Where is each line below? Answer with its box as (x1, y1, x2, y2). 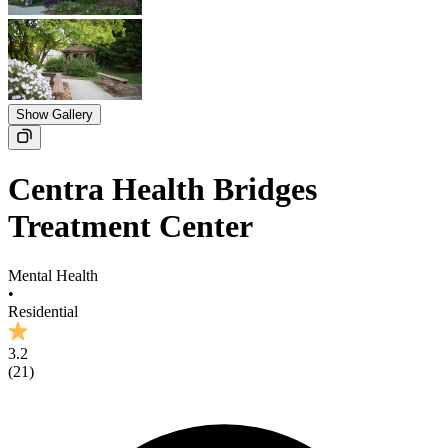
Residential (8, 302, 78, 320)
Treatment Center (8, 208, 253, 245)
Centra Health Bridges (8, 171, 317, 208)
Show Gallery (16, 107, 93, 123)
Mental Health (8, 266, 98, 284)
